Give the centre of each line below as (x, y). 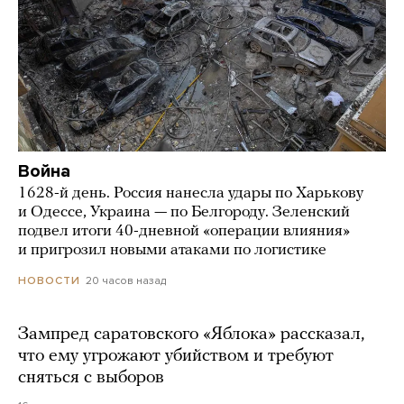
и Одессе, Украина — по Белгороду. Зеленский (184, 213)
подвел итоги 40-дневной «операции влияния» (184, 232)
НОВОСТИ (49, 281)
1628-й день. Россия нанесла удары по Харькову (191, 194)
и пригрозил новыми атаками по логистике (172, 251)
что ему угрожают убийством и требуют (176, 357)
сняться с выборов (91, 378)
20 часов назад (126, 281)
